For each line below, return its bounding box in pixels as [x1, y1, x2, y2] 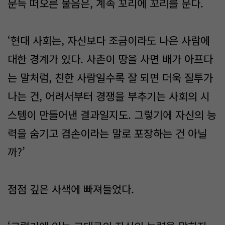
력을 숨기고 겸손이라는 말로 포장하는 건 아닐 [8, 126, 207, 141]
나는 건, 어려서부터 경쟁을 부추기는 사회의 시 [8, 88, 210, 103]
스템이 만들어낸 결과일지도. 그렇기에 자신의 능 [8, 107, 216, 122]
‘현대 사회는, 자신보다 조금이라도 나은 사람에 [8, 33, 210, 48]
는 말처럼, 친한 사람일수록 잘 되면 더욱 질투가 [8, 70, 213, 85]
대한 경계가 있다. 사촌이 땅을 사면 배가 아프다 [8, 51, 213, 66]
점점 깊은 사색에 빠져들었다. [8, 181, 134, 196]
